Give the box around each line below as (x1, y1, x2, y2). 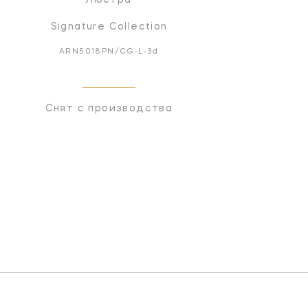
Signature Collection (50, 21, 168, 32)
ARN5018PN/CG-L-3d (59, 47, 159, 56)
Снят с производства (45, 103, 173, 113)
